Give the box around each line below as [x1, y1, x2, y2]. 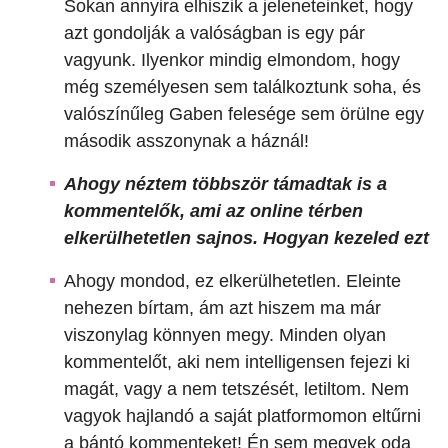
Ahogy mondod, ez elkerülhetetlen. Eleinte [64, 271, 401, 292]
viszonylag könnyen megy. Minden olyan [64, 325, 386, 346]
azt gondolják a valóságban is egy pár [64, 23, 365, 44]
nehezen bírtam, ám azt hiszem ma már [64, 298, 381, 319]
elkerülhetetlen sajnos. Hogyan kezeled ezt [64, 228, 429, 249]
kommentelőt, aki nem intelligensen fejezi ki [64, 352, 410, 373]
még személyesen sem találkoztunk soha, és [64, 77, 421, 98]
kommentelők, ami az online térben [64, 201, 363, 222]
